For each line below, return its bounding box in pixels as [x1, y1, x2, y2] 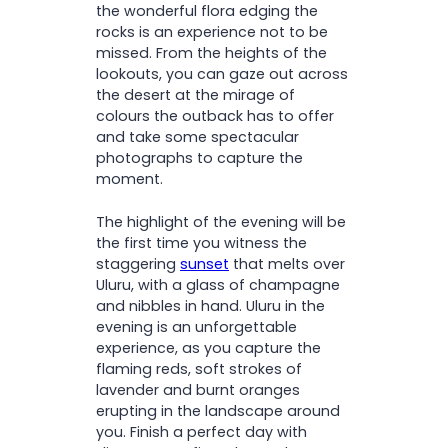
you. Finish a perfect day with [96, 421, 307, 442]
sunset [180, 253, 229, 274]
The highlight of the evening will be [96, 211, 346, 232]
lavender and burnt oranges [96, 379, 300, 400]
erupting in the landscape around [96, 400, 340, 421]
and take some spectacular [96, 127, 299, 148]
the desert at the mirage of [96, 85, 295, 106]
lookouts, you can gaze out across [96, 64, 348, 85]
